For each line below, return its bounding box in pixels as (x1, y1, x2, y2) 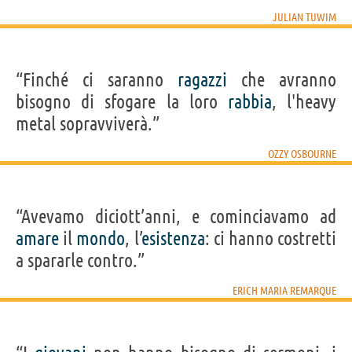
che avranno (227, 68, 336, 90)
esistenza (141, 227, 205, 249)
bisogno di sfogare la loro (16, 90, 228, 112)
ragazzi (178, 68, 227, 90)
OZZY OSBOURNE (268, 147, 336, 160)
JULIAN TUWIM (273, 10, 336, 24)
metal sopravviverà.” (16, 112, 159, 134)
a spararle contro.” (16, 249, 145, 271)
